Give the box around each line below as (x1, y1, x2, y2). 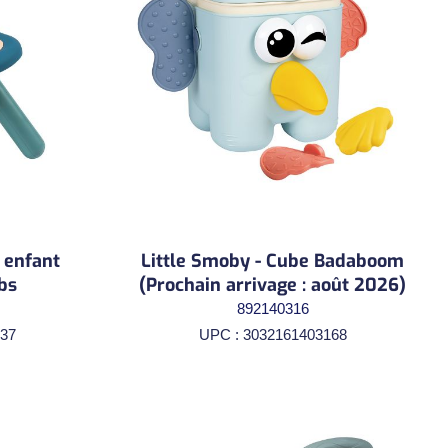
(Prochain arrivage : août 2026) (139, 272, 406, 297)
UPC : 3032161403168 (198, 325, 347, 343)
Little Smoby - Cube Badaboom (141, 248, 404, 273)
